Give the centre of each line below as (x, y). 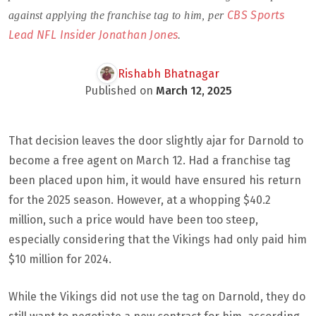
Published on (119, 91)
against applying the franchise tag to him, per (118, 15)
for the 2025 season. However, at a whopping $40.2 (140, 200)
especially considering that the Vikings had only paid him (158, 239)
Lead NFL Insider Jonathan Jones (93, 35)
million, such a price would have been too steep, (133, 220)
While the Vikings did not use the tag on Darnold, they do (157, 297)
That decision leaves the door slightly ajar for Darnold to (156, 141)
